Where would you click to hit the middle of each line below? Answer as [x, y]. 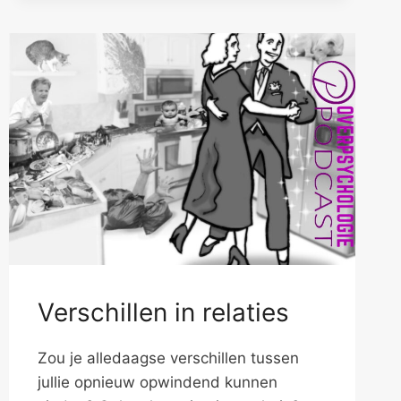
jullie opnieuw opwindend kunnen [157, 382]
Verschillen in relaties [163, 312]
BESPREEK [141, 9]
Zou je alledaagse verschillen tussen [168, 358]
